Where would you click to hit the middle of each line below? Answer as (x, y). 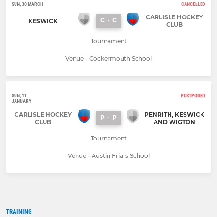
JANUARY (21, 101)
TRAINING (19, 211)
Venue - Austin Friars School (108, 155)
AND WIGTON (174, 122)
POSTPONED (193, 96)
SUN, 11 (19, 96)
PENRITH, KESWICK (174, 114)
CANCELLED (193, 4)
